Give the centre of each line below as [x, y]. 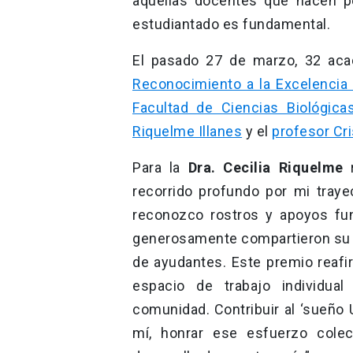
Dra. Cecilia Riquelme [266, 168]
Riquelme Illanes [188, 132]
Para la [160, 168]
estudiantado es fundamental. [231, 24]
